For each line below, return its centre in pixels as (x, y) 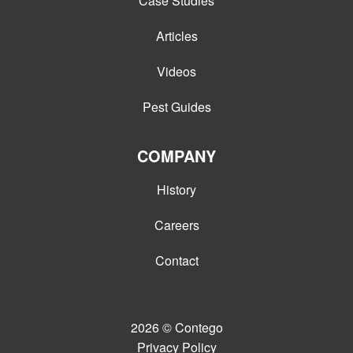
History (176, 190)
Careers (176, 225)
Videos (176, 72)
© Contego (192, 328)
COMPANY (176, 156)
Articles (176, 36)
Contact (176, 261)
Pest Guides (176, 107)
